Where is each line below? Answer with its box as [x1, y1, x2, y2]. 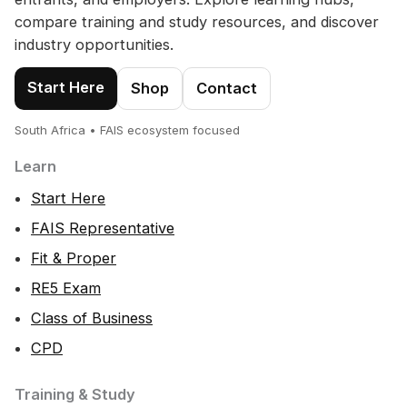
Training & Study [15, 385, 135, 404]
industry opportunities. [15, 35, 174, 55]
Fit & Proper [31, 249, 116, 268]
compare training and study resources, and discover [15, 13, 379, 32]
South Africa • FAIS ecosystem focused [15, 123, 240, 138]
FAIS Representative [31, 219, 174, 238]
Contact [196, 79, 257, 98]
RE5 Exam [31, 279, 101, 298]
